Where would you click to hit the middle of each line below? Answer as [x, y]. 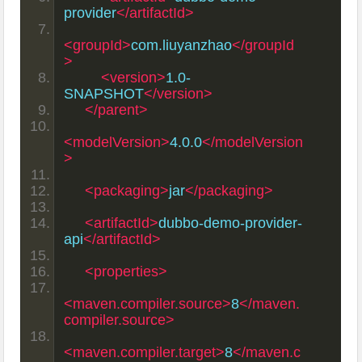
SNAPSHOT [104, 93]
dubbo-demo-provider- [231, 223]
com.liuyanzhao [182, 45]
